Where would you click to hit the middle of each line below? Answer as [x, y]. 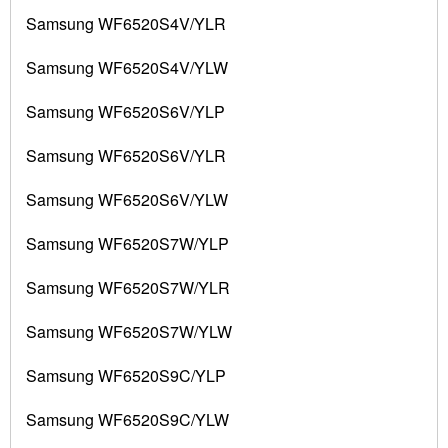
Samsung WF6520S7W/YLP [127, 244]
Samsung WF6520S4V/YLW [127, 68]
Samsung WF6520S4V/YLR [126, 24]
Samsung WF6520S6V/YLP [125, 112]
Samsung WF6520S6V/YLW [127, 200]
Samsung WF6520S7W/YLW [129, 332]
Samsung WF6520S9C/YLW [127, 420]
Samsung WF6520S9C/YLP [126, 376]
